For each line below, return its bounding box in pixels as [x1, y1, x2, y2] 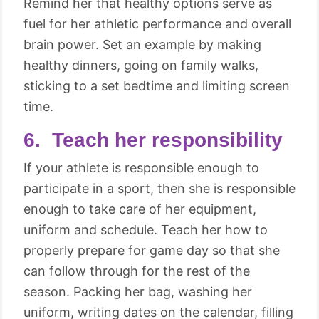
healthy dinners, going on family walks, [23, 58, 258, 73]
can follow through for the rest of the [23, 263, 250, 278]
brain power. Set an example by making [23, 37, 261, 52]
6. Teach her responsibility [23, 129, 283, 151]
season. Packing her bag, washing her [23, 284, 252, 299]
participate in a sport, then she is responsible [23, 181, 296, 196]
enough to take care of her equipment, [23, 202, 256, 216]
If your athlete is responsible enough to [23, 160, 259, 175]
